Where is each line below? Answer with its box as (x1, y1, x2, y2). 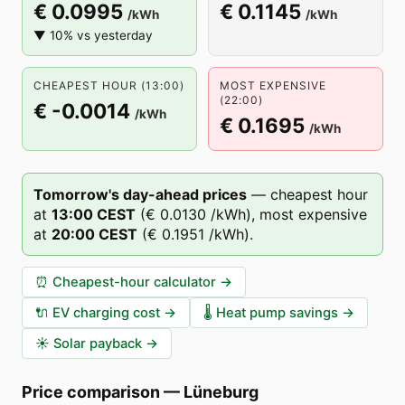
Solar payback (53, 335, 142, 352)
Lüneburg (184, 382, 259, 401)
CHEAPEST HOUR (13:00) (33, 79, 184, 92)
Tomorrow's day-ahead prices (33, 185, 247, 203)
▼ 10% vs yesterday (33, 28, 153, 42)
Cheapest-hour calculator (52, 274, 216, 290)
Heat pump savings (216, 305, 338, 321)
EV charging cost (52, 305, 160, 321)
